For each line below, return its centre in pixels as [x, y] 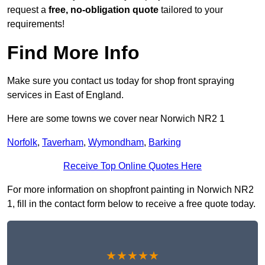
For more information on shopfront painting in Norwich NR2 [130, 190]
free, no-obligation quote [104, 10]
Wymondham [116, 143]
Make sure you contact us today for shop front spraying [121, 81]
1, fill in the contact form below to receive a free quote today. [131, 204]
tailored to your [191, 10]
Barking [165, 143]
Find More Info [73, 53]
